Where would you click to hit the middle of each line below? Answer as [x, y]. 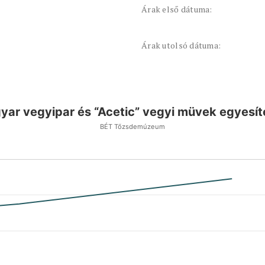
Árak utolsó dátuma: [181, 45]
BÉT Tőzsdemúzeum [132, 127]
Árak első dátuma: [177, 9]
